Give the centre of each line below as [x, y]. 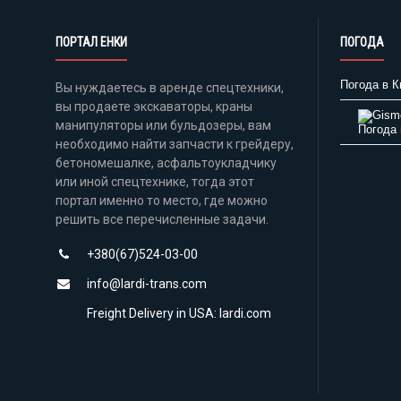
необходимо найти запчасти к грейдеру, [175, 144]
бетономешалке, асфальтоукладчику [166, 162]
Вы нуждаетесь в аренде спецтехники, [170, 87]
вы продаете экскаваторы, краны [154, 106]
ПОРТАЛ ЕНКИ [91, 42]
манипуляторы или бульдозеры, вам [163, 125]
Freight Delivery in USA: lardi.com [179, 313]
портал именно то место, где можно [162, 200]
